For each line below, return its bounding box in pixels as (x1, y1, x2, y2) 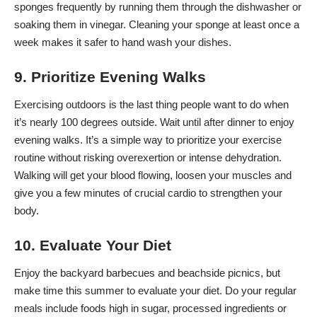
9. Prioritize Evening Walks (14, 68, 206, 85)
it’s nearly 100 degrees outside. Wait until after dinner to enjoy (14, 116, 294, 129)
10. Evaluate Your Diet (14, 236, 171, 253)
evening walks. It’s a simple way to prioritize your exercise (14, 134, 282, 146)
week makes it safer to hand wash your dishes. (14, 36, 231, 49)
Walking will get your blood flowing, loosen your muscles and (14, 169, 292, 182)
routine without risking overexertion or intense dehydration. (14, 151, 282, 164)
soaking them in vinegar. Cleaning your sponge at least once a (14, 18, 299, 31)
